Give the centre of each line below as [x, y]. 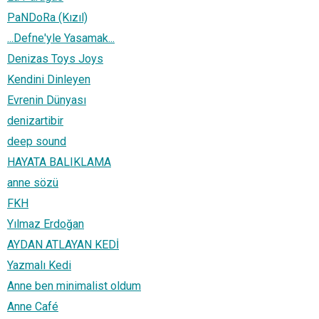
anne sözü [33, 182]
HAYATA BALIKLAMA [59, 162]
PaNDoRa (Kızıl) [47, 17]
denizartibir [35, 120]
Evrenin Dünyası [47, 100]
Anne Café [33, 306]
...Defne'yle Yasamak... [61, 38]
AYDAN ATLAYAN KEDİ [63, 244]
